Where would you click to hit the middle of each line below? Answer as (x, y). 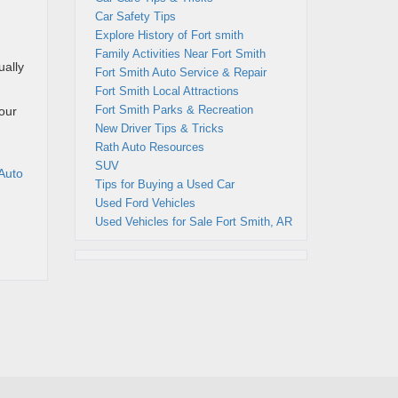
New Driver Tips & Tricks (159, 128)
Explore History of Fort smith (169, 35)
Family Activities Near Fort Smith (180, 54)
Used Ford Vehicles (145, 203)
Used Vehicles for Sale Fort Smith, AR (193, 222)
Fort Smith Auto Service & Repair (180, 72)
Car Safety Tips (135, 16)
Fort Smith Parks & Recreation (174, 110)
